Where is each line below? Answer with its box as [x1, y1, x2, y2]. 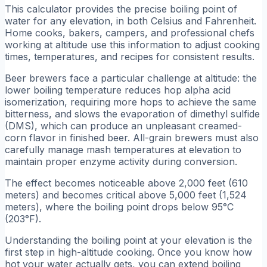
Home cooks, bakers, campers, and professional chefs [5, 26, 254, 39]
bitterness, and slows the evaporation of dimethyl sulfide [5, 107, 260, 120]
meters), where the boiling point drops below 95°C [5, 200, 234, 213]
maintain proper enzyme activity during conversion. [5, 155, 237, 167]
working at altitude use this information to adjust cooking [5, 38, 260, 51]
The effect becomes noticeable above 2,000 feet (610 [5, 176, 248, 189]
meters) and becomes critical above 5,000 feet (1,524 [5, 188, 247, 201]
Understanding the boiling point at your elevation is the [5, 234, 252, 246]
